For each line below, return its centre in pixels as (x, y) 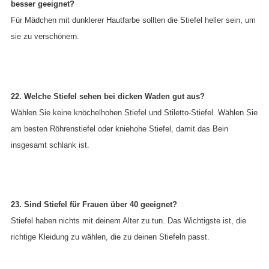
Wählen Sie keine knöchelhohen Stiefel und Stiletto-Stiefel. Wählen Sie (134, 112)
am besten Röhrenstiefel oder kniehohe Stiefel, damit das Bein (119, 128)
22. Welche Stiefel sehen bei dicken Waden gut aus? (108, 96)
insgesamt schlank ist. (50, 145)
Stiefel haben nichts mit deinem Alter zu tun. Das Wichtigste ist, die (128, 221)
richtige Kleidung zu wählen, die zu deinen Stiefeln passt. (110, 237)
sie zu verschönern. (45, 37)
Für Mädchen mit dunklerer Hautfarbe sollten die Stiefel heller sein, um (133, 20)
